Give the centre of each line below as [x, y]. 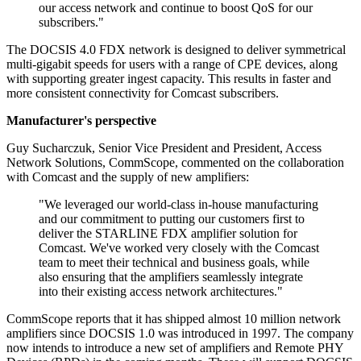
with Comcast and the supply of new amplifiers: [128, 177]
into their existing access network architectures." [161, 292]
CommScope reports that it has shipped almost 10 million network [174, 319]
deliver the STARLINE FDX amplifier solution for [168, 234]
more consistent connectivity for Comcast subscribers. [143, 93]
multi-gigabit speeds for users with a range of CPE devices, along [172, 64]
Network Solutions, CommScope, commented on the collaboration [175, 163]
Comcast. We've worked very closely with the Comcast [179, 248]
